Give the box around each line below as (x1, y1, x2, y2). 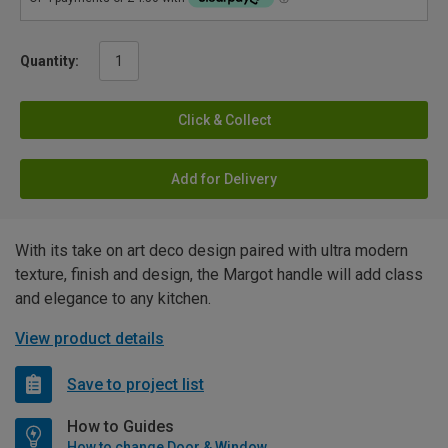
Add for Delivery (171, 171, 277, 188)
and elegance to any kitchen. (15, 289, 211, 309)
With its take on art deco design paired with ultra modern (15, 241, 408, 261)
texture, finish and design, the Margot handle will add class (15, 265, 423, 285)
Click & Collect (177, 112, 271, 129)
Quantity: (20, 53, 79, 70)
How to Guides (67, 417, 174, 437)
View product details (15, 329, 164, 349)
